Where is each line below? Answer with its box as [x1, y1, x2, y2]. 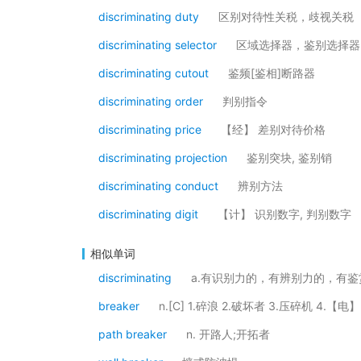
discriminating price [98, 122, 201, 136]
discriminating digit [98, 207, 198, 221]
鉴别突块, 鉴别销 [247, 151, 332, 164]
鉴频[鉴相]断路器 [228, 66, 315, 80]
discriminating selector [98, 38, 217, 52]
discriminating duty [98, 10, 199, 23]
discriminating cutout [98, 66, 209, 80]
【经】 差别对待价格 [221, 122, 326, 136]
